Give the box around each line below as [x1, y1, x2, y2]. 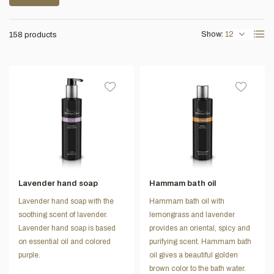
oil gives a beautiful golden [149, 251, 238, 260]
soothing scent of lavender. [18, 210, 108, 220]
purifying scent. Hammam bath [149, 237, 251, 246]
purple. [18, 251, 40, 260]
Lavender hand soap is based [18, 224, 116, 233]
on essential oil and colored [18, 237, 111, 246]
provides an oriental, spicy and [149, 224, 250, 233]
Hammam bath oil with [149, 197, 224, 206]
